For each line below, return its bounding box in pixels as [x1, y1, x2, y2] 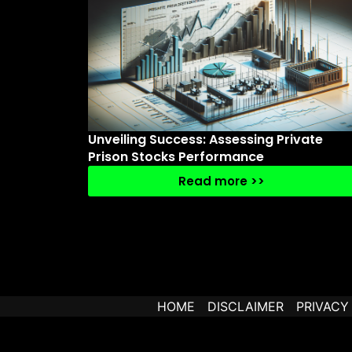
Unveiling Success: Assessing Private [88, 130, 323, 148]
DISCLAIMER [207, 299, 284, 314]
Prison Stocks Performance [88, 148, 264, 166]
